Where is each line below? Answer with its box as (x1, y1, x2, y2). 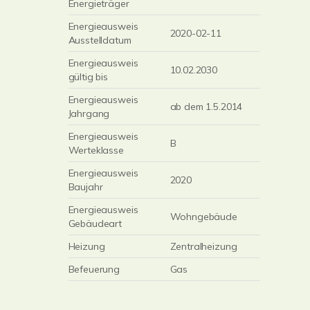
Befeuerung (68, 263, 120, 275)
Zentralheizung (170, 240, 237, 253)
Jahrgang (68, 107, 110, 120)
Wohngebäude (170, 210, 237, 223)
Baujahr (68, 181, 103, 193)
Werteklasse (68, 144, 124, 156)
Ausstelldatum (68, 34, 131, 46)
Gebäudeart (68, 217, 122, 230)
